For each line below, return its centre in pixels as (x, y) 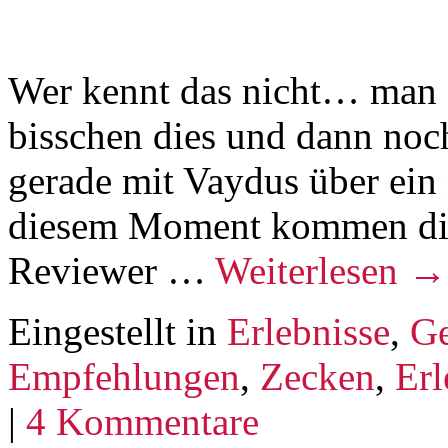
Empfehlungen (124, 377)
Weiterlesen (311, 271)
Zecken (317, 377)
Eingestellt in (112, 332)
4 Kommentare (142, 422)
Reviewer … (111, 271)
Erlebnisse (308, 332)
